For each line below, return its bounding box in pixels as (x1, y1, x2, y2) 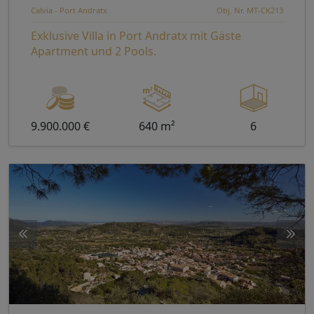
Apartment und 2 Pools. (31, 43, 156, 60)
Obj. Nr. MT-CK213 (217, 5, 283, 16)
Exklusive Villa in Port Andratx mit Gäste (31, 28, 241, 44)
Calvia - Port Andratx (31, 5, 107, 16)
